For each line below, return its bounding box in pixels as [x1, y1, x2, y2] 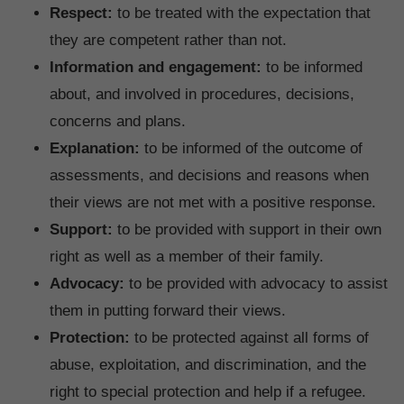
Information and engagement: [50, 59, 262, 77]
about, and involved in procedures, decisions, [50, 86, 354, 104]
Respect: [50, 5, 113, 23]
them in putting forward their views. [50, 302, 286, 320]
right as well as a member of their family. [50, 248, 324, 266]
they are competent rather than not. [50, 32, 287, 50]
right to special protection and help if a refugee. [50, 383, 375, 401]
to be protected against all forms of [130, 329, 369, 347]
